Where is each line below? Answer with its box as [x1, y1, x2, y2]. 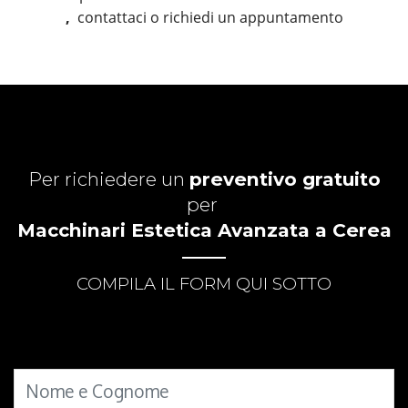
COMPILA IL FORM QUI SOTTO [76, 273, 331, 295]
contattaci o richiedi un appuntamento [76, 7, 343, 28]
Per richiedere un [27, 168, 189, 191]
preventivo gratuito [189, 168, 381, 191]
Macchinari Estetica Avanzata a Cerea [16, 219, 392, 242]
